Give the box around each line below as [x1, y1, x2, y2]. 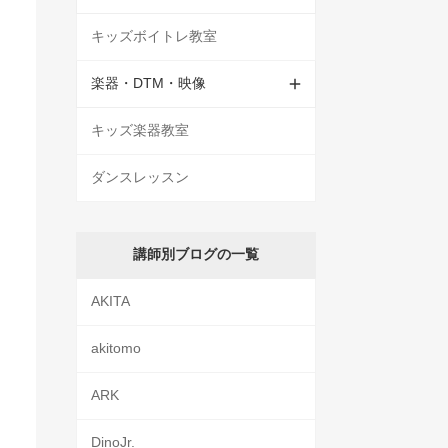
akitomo [91, 340, 141, 357]
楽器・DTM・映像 [91, 75, 206, 92]
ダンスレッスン [91, 169, 189, 186]
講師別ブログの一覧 [133, 246, 259, 263]
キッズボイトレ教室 [91, 28, 217, 45]
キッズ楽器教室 [91, 122, 189, 139]
